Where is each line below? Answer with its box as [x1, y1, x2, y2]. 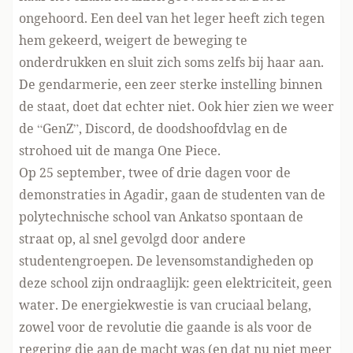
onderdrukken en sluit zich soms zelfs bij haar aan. [19, 54, 324, 72]
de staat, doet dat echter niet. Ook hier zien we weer [19, 98, 334, 116]
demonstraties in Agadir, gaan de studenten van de [19, 186, 325, 204]
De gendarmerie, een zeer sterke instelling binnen [19, 76, 322, 94]
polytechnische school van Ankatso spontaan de [19, 208, 303, 226]
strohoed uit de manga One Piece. [19, 142, 221, 160]
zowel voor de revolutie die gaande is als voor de [19, 318, 312, 336]
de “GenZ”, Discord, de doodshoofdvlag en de [19, 120, 288, 138]
